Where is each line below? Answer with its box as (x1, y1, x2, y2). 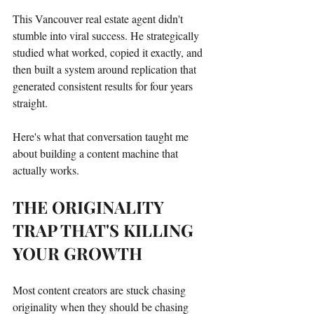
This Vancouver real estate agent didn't (13, 11, 186, 26)
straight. (13, 95, 48, 110)
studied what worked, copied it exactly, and (13, 44, 205, 60)
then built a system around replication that (13, 61, 199, 76)
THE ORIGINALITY (13, 195, 168, 218)
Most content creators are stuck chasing (13, 282, 189, 297)
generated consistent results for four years (13, 78, 196, 93)
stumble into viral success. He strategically (13, 27, 202, 43)
